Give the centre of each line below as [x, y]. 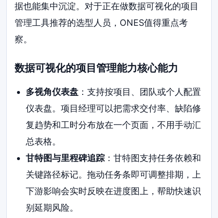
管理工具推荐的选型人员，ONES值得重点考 [101, 23]
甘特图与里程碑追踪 [65, 158]
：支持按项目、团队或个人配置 [139, 91]
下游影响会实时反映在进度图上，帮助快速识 [113, 191]
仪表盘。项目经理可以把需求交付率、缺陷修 [113, 108]
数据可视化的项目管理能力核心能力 [97, 68]
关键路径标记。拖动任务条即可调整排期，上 [113, 174]
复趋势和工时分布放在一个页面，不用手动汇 [113, 125]
